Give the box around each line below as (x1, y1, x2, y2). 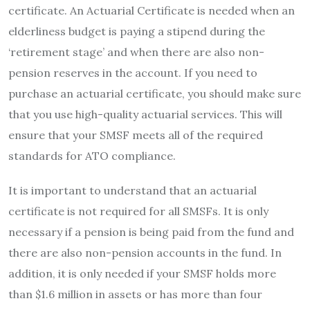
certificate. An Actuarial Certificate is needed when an (8, 3, 295, 18)
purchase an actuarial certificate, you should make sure (8, 86, 301, 101)
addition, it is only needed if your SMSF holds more (8, 266, 276, 281)
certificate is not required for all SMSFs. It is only (8, 204, 268, 219)
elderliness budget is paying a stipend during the (8, 24, 265, 39)
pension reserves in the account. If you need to (8, 66, 257, 80)
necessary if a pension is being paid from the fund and (8, 225, 294, 239)
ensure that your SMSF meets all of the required (8, 128, 263, 143)
